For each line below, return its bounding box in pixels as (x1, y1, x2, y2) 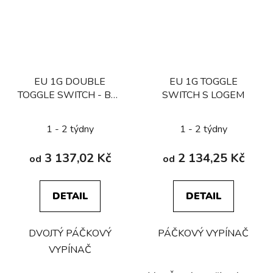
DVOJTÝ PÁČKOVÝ (28, 226, 112, 240)
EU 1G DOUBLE (34, 74, 105, 88)
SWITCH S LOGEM (162, 88, 244, 102)
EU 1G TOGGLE (169, 74, 238, 88)
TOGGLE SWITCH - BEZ (17, 88, 122, 102)
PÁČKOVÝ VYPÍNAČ (158, 226, 249, 240)
